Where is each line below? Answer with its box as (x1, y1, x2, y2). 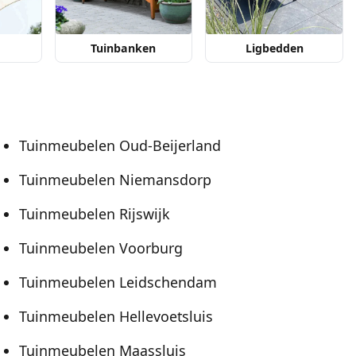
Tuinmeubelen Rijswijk (19, 204, 170, 224)
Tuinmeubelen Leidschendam (19, 273, 217, 292)
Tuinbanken (91, 41, 157, 56)
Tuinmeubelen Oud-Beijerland (19, 136, 221, 156)
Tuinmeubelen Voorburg (19, 238, 183, 258)
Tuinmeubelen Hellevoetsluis (19, 307, 213, 327)
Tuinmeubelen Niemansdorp (19, 170, 211, 190)
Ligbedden (245, 41, 304, 56)
